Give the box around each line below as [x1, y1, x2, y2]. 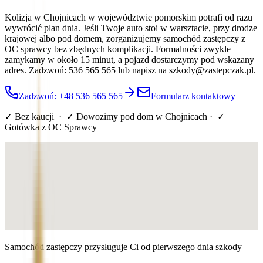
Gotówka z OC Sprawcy [5, 122, 97, 132]
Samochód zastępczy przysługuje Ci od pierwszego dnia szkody [5, 241, 242, 252]
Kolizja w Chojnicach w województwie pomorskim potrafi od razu [5, 12, 252, 22]
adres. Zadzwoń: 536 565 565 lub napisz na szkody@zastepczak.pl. [5, 65, 256, 75]
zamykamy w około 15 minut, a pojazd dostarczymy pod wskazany [5, 54, 254, 65]
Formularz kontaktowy [151, 90, 235, 101]
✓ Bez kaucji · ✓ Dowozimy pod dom [5, 111, 156, 122]
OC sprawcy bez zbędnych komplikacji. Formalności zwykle [5, 43, 231, 54]
